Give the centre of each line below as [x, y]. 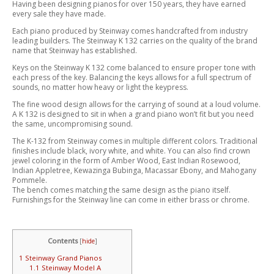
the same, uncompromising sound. [72, 124]
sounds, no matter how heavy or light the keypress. [100, 87]
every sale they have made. [59, 14]
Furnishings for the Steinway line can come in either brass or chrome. [131, 200]
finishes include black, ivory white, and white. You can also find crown [131, 151]
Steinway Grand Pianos [62, 257]
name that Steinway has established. [75, 51]
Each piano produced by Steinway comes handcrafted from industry [130, 31]
